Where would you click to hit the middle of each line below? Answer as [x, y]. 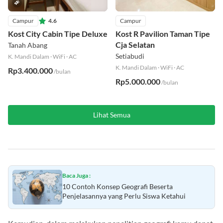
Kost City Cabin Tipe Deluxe [58, 34]
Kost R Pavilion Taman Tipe [163, 34]
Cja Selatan [135, 45]
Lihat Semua [111, 115]
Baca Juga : [76, 176]
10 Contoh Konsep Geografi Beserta [117, 187]
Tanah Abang [28, 45]
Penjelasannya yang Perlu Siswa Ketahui [124, 196]
